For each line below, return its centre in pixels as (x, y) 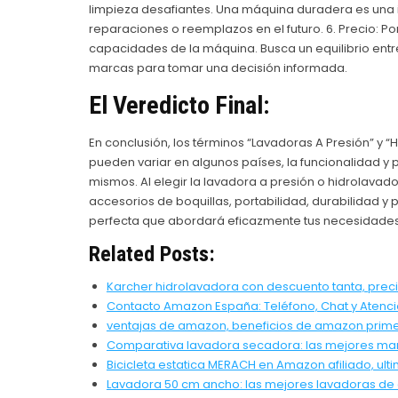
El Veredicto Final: (179, 105)
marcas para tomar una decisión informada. (218, 68)
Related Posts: (151, 254)
